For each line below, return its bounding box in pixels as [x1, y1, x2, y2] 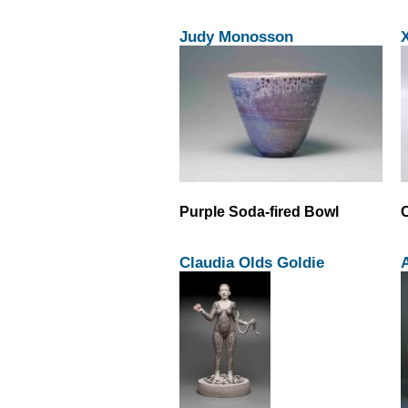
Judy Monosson [179, 26, 293, 46]
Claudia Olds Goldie [179, 252, 324, 271]
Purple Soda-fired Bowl [179, 202, 339, 219]
